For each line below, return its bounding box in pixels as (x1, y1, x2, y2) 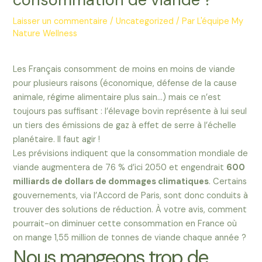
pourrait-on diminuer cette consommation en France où (13, 218, 237, 229)
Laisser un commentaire (13, 16, 108, 27)
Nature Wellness (13, 28, 78, 40)
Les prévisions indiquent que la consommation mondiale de (13, 147, 249, 159)
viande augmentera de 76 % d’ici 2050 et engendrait (13, 161, 227, 173)
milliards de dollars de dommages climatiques (13, 175, 209, 187)
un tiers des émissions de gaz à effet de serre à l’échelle (13, 119, 237, 131)
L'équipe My (197, 16, 244, 27)
